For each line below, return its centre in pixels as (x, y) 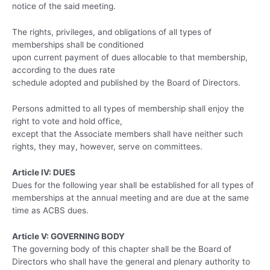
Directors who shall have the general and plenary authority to (131, 261)
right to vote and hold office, (67, 121)
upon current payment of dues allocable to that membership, (130, 57)
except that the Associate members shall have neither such (127, 133)
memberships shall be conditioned (78, 44)
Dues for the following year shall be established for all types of (133, 185)
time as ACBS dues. (50, 210)
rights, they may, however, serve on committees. (107, 146)
